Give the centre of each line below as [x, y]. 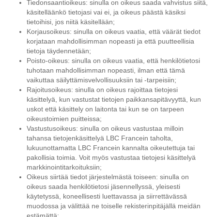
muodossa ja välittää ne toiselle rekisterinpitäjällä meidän [114, 206]
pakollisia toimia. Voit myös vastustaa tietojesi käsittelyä [111, 158]
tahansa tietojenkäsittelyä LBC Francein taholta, [100, 138]
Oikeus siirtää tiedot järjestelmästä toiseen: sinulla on [108, 177]
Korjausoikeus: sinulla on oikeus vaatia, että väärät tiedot [114, 32]
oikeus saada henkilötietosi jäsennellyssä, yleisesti [103, 187]
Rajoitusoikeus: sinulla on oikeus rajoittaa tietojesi [102, 90]
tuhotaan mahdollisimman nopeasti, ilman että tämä [106, 70]
